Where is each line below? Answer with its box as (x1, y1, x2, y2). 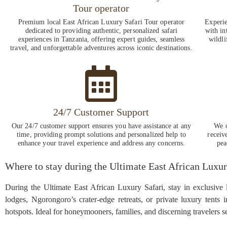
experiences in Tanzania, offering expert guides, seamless (18, 35, 185, 43)
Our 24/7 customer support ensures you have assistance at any (11, 122, 191, 130)
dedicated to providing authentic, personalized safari (25, 26, 178, 34)
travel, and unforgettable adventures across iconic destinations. (10, 44, 193, 52)
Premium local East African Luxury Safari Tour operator (18, 18, 185, 26)
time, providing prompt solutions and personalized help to (17, 130, 186, 138)
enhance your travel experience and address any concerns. (17, 139, 185, 147)
